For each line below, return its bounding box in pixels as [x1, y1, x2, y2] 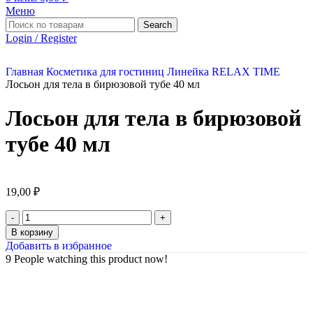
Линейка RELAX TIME [167, 66, 280, 78]
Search [143, 20, 172, 30]
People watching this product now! [14, 252, 168, 265]
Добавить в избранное [6, 239, 112, 252]
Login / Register [6, 32, 77, 44]
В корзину [11, 226, 53, 238]
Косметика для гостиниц [46, 66, 167, 78]
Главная [6, 66, 46, 78]
